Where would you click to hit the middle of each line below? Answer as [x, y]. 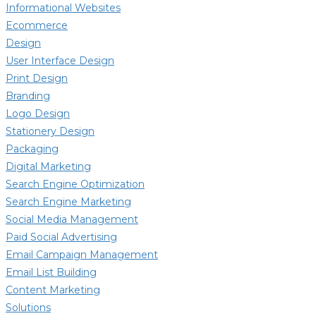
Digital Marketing [48, 166]
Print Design [37, 78]
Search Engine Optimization [75, 184]
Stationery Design [50, 131]
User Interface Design [60, 60]
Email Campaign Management [82, 254]
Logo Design [38, 113]
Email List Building [51, 272]
